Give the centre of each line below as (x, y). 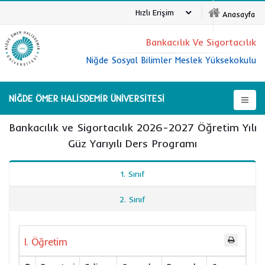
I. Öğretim (46, 242)
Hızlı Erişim (155, 12)
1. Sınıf (132, 174)
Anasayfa (239, 14)
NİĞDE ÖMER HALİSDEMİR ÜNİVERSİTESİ (87, 98)
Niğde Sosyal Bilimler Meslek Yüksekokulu (171, 60)
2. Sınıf (132, 199)
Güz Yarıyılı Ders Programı (132, 143)
